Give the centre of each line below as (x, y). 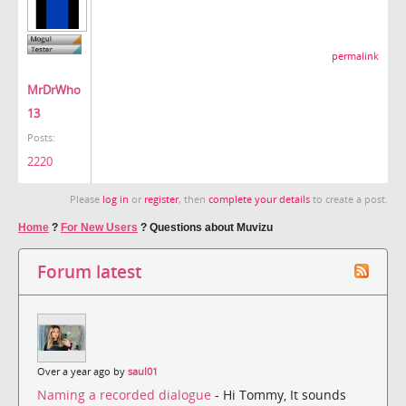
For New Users (99, 227)
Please (86, 199)
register (161, 199)
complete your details (259, 199)
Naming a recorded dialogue (126, 395)
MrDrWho (54, 90)
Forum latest (89, 271)
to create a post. (349, 199)
